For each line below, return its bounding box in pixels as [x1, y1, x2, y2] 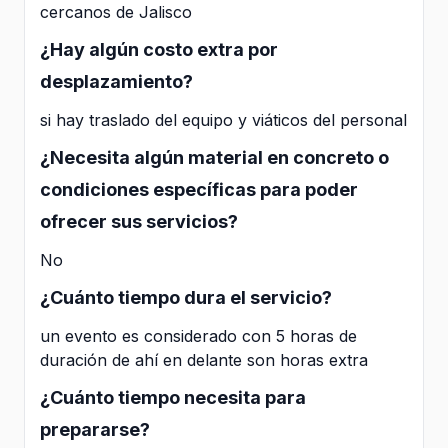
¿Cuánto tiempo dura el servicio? [40, 286, 332, 308]
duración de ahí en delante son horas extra [40, 349, 368, 370]
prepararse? [40, 418, 150, 440]
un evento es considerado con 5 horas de [40, 325, 357, 346]
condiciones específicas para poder [40, 178, 358, 200]
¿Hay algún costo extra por [40, 38, 278, 60]
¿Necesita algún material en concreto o [40, 146, 389, 168]
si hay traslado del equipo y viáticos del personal [40, 109, 407, 130]
